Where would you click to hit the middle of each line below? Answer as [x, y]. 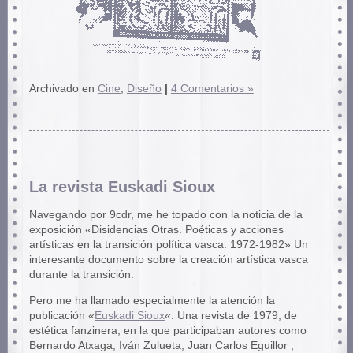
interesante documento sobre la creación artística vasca [168, 259]
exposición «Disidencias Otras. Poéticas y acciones [156, 229]
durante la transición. [81, 274]
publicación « [61, 315]
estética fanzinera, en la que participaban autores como [167, 330]
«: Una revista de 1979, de [230, 315]
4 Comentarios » [212, 88]
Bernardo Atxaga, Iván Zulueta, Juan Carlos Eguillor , [161, 345]
